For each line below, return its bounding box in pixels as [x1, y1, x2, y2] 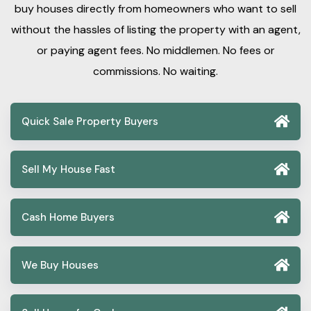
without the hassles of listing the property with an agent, [10, 22, 301, 37]
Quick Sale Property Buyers [22, 114, 158, 128]
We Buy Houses [22, 258, 99, 272]
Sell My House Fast [22, 162, 115, 176]
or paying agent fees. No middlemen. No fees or [36, 42, 275, 58]
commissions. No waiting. [93, 63, 218, 78]
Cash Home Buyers [22, 210, 115, 224]
